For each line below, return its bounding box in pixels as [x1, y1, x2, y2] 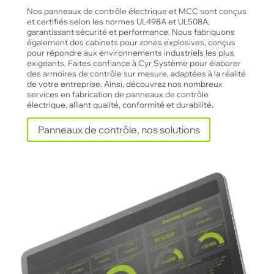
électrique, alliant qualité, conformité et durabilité [26, 98, 212, 109]
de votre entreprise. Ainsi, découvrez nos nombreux [26, 78, 223, 89]
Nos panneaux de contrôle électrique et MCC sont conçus [26, 5, 246, 16]
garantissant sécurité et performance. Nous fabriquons [26, 26, 235, 37]
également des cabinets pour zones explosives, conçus [26, 36, 235, 47]
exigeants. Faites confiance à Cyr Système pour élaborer [26, 57, 241, 68]
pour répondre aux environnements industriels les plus [26, 46, 234, 57]
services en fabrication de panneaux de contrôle [26, 88, 209, 99]
